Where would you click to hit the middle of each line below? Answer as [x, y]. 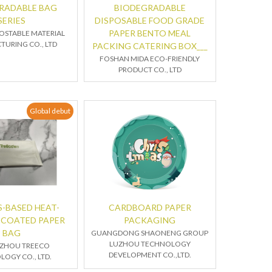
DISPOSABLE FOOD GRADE [150, 20]
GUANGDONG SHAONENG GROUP [150, 233]
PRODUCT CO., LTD [150, 70]
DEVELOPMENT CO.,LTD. [150, 255]
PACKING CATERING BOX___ [150, 46]
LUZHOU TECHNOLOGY [150, 244]
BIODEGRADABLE [150, 8]
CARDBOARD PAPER [150, 207]
